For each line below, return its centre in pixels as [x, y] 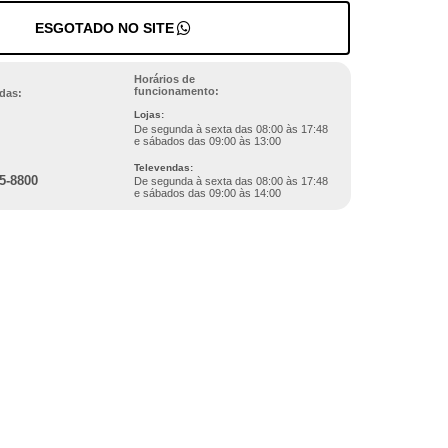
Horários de [164, 78]
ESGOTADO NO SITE [105, 28]
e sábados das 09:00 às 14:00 [207, 193]
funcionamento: [176, 90]
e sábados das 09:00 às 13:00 [207, 140]
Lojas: [148, 114]
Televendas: [163, 167]
